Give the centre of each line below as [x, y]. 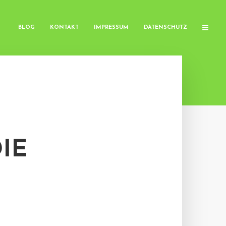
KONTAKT [64, 27]
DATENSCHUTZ [165, 27]
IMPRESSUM [111, 27]
